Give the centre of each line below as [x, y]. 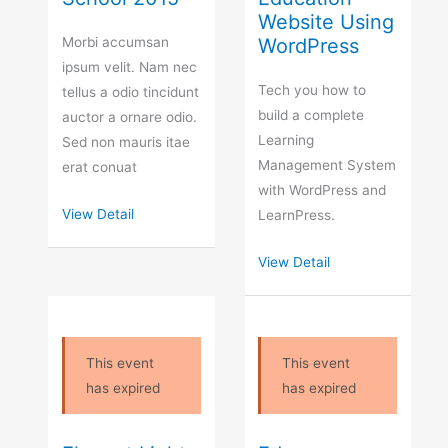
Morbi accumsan [116, 41]
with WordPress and [322, 189]
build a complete [311, 114]
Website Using [326, 21]
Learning [286, 139]
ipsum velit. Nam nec [130, 66]
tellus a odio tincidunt [131, 91]
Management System [327, 164]
